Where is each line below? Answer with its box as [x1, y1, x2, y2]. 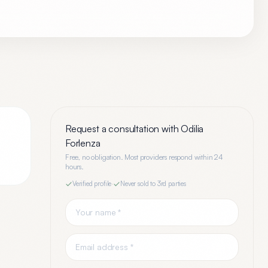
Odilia [181, 123, 204, 135]
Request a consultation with [65, 123, 181, 135]
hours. [65, 162, 84, 171]
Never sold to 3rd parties [120, 179, 186, 188]
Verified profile [72, 179, 112, 188]
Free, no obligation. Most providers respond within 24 [65, 153, 223, 162]
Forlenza [65, 137, 100, 149]
